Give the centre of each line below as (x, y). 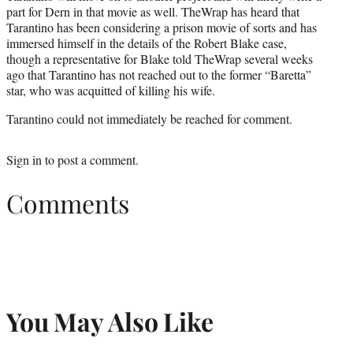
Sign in (24, 160)
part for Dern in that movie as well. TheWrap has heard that (153, 12)
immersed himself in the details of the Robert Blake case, (147, 43)
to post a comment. (90, 160)
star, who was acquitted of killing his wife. (111, 91)
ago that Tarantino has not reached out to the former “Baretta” (159, 75)
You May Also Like (110, 321)
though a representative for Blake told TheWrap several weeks (160, 59)
